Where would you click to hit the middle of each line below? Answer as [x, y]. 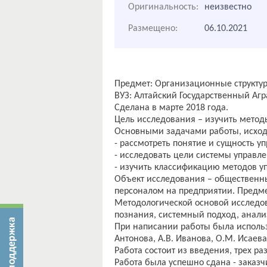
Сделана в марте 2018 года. [171, 108]
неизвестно [228, 7]
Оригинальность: [163, 7]
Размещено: [153, 29]
